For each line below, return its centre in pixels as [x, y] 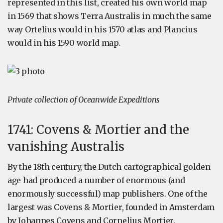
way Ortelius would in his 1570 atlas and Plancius [103, 29]
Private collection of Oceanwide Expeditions [84, 100]
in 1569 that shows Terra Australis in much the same [110, 16]
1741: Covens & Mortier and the [98, 130]
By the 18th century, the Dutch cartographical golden [109, 167]
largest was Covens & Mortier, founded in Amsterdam [111, 207]
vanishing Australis [66, 147]
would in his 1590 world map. [64, 43]
